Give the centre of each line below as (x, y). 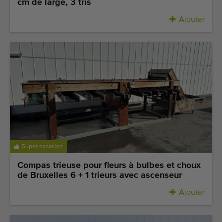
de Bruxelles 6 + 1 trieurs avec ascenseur (100, 175)
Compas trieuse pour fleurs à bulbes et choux (109, 165)
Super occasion (42, 146)
